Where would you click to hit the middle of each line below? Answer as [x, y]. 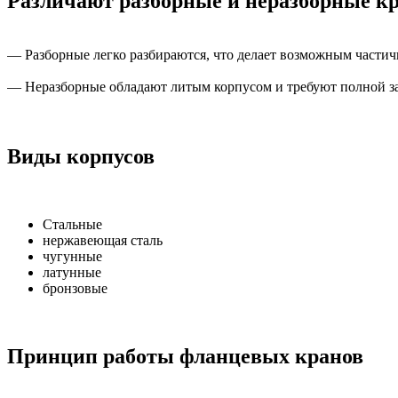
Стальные [72, 224]
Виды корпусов [81, 157]
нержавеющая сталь [103, 240]
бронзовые [75, 288]
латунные [72, 272]
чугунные [72, 256]
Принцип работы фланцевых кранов [185, 356]
